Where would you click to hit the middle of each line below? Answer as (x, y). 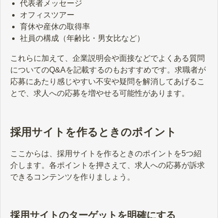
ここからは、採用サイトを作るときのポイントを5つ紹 (106, 154)
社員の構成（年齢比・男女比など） (82, 38)
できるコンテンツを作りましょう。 (73, 177)
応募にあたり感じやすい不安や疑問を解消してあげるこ (108, 82)
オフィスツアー (47, 15)
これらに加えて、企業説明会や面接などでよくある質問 (108, 58)
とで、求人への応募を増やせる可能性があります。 (100, 93)
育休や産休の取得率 (55, 26)
